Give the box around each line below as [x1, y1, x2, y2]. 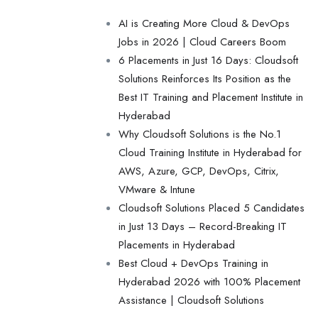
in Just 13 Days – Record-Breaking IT [119, 219, 287, 234]
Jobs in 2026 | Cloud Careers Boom [119, 34, 286, 50]
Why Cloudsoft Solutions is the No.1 [119, 126, 281, 142]
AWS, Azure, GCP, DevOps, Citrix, [119, 163, 279, 179]
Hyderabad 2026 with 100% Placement [119, 274, 300, 290]
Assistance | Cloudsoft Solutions [119, 292, 264, 308]
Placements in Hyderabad [119, 237, 235, 253]
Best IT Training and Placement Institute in [119, 89, 303, 105]
